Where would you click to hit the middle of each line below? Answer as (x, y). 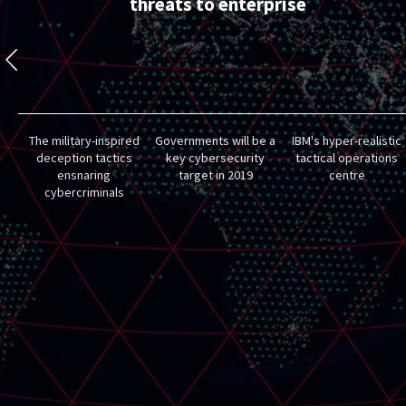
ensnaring (84, 175)
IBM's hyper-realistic (347, 140)
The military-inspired (84, 140)
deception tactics (84, 158)
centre (347, 175)
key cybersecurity (216, 158)
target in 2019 (215, 175)
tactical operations (347, 158)
